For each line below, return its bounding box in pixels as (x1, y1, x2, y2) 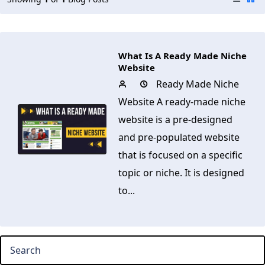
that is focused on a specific (118, 148, 243, 161)
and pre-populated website (118, 131, 240, 144)
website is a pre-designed (118, 113, 232, 126)
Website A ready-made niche (118, 95, 245, 108)
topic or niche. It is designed (118, 166, 244, 179)
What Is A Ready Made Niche (118, 50, 247, 62)
